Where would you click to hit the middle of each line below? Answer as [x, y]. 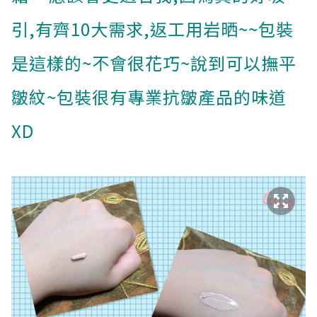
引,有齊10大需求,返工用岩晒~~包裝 [152, 29]
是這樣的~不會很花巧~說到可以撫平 [154, 63]
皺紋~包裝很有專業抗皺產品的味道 [149, 97]
